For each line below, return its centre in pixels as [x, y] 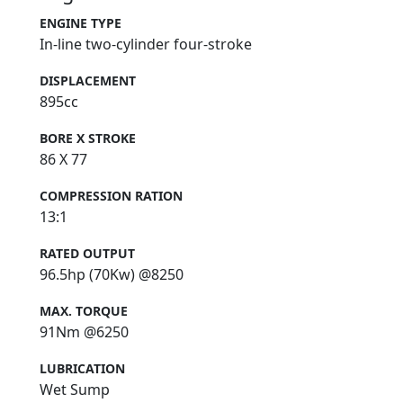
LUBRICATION [82, 368]
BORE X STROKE [88, 138]
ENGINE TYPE [81, 22]
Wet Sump [75, 389]
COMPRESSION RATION [111, 195]
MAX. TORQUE [84, 310]
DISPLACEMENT [88, 80]
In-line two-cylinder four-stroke [146, 44]
